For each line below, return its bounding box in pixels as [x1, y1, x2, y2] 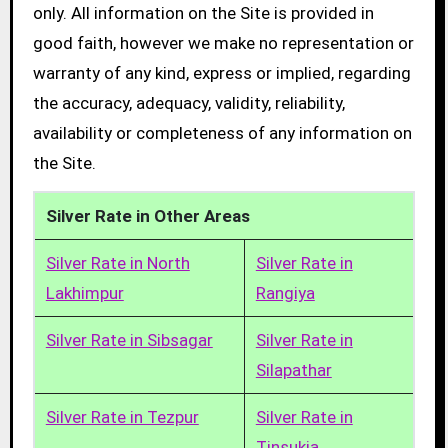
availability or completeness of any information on [32, 123, 412, 144]
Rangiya [255, 283, 315, 304]
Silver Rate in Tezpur [45, 407, 199, 428]
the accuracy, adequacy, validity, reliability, [32, 93, 345, 114]
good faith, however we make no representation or [32, 33, 414, 54]
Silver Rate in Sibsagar [45, 330, 213, 351]
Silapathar [255, 360, 332, 381]
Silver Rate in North [45, 253, 190, 274]
